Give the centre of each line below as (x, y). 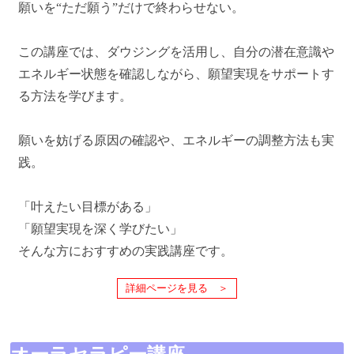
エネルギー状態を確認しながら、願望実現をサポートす (176, 74)
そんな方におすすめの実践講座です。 (126, 251)
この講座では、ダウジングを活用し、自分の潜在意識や (176, 52)
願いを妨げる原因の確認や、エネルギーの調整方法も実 (176, 141)
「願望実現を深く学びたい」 (100, 229)
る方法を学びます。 (75, 96)
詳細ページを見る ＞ (177, 288)
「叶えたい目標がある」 (88, 207)
